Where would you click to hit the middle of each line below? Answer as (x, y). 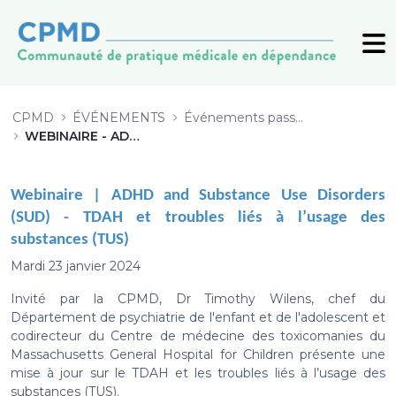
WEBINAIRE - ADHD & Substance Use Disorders (134, 136)
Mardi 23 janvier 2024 (76, 267)
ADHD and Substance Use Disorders (248, 196)
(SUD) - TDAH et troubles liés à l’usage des (198, 218)
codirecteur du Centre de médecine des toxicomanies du (198, 336)
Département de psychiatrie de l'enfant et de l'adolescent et (198, 318)
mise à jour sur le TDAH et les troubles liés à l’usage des (198, 373)
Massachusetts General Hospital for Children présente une (198, 355)
